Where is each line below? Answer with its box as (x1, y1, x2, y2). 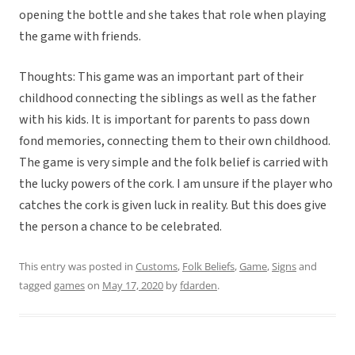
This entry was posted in (19, 259, 136, 274)
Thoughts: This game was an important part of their (19, 68, 303, 86)
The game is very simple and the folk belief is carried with (19, 154, 328, 172)
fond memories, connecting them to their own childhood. (19, 132, 330, 151)
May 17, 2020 (102, 278, 163, 293)
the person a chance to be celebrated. (19, 218, 224, 236)
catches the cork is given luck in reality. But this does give (19, 197, 326, 215)
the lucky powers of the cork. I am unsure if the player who (19, 175, 333, 193)
